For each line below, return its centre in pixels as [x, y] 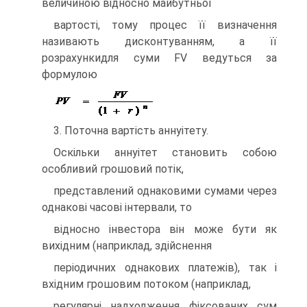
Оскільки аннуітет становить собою [165, 152]
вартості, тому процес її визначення [165, 25]
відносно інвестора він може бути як [165, 229]
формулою [70, 74]
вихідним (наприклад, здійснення [127, 246]
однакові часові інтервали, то [117, 207]
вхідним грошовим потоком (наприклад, [146, 284]
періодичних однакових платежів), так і [165, 268]
